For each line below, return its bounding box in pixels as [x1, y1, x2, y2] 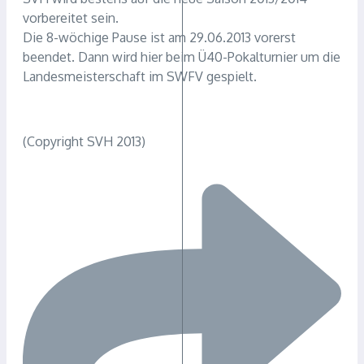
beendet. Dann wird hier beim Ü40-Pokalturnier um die [23, 49, 340, 66]
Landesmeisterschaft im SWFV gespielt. [23, 68, 257, 85]
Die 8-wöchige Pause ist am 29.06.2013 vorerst [23, 29, 296, 46]
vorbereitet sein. [23, 10, 122, 27]
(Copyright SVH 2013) [23, 133, 145, 150]
